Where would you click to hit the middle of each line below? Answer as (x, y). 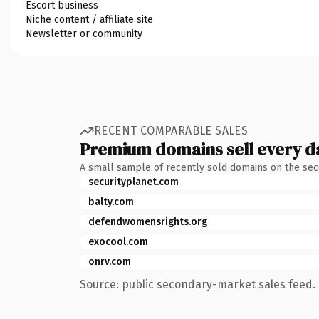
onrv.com (110, 261)
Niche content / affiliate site (89, 19)
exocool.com (118, 241)
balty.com (111, 202)
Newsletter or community (84, 33)
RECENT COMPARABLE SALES (171, 131)
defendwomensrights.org (148, 221)
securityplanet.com (134, 182)
